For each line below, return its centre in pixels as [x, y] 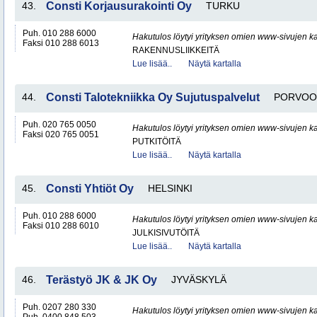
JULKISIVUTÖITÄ [166, 233]
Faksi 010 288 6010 [61, 226]
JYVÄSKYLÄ [199, 279]
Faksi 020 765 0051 [61, 134]
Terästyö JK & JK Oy [102, 280]
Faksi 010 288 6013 [61, 43]
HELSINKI [170, 188]
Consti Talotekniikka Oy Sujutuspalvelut [153, 97]
